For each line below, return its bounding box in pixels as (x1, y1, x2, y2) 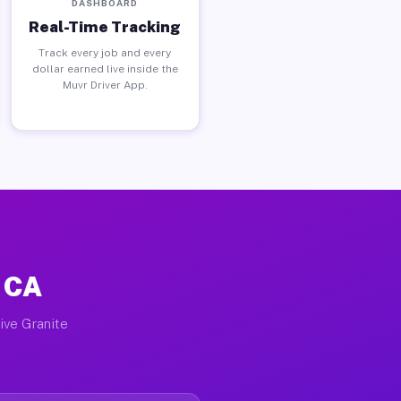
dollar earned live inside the (31, 62, 178, 75)
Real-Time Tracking (29, 17, 182, 36)
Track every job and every (38, 46, 172, 59)
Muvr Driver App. (62, 78, 148, 91)
